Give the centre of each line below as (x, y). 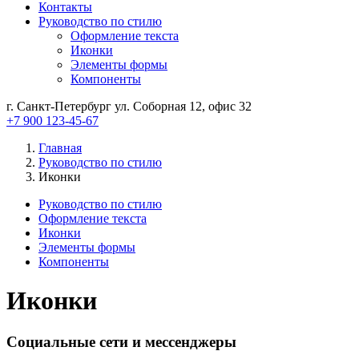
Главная (60, 148)
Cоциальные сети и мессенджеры (121, 341)
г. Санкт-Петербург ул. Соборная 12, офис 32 (129, 106)
